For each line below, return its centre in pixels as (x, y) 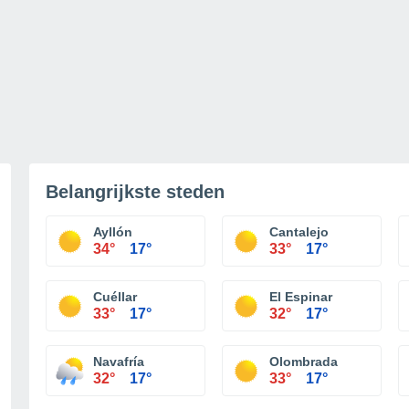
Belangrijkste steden (135, 192)
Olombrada (304, 362)
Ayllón (113, 232)
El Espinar (301, 297)
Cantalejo (299, 232)
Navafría (119, 362)
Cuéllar (115, 297)
